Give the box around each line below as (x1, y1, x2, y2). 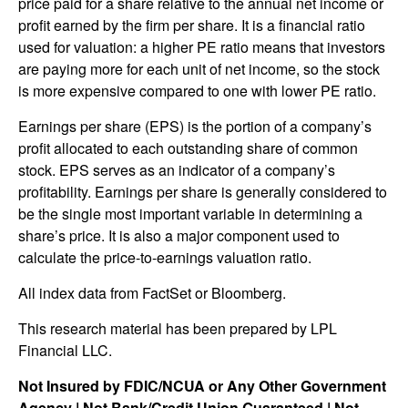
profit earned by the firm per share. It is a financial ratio (18, 14, 365, 36)
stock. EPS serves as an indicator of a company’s (18, 158, 335, 180)
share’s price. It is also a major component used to (18, 224, 340, 246)
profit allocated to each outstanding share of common (18, 137, 358, 158)
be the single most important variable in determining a (18, 202, 362, 224)
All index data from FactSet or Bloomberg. (18, 281, 286, 303)
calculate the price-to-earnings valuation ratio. (18, 246, 311, 268)
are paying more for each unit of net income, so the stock (18, 57, 380, 79)
